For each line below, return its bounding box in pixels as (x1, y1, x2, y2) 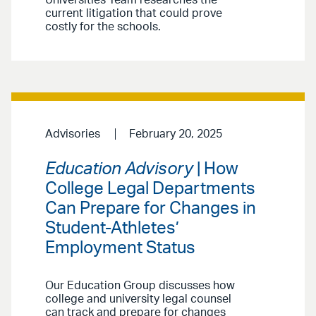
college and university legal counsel (45, 293, 231, 305)
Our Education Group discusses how (45, 279, 235, 291)
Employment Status (45, 239, 195, 257)
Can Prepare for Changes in (45, 200, 256, 217)
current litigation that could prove (45, 8, 222, 20)
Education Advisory (45, 160, 193, 178)
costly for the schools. (45, 21, 161, 33)
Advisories (45, 128, 100, 140)
